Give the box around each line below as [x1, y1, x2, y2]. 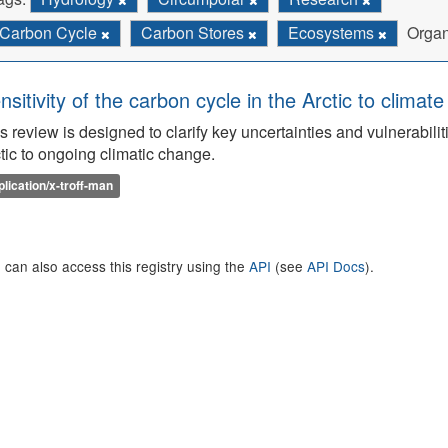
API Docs [307, 256, 365, 276]
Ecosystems [288, 21, 378, 44]
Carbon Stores [141, 21, 248, 44]
